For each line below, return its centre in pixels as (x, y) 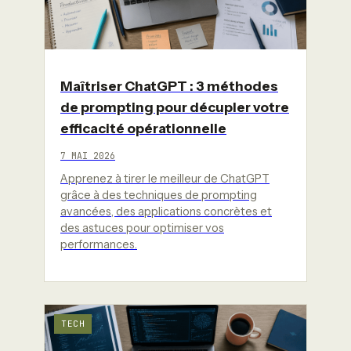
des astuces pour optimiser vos (142, 228)
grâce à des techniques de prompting (159, 195)
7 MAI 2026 (88, 155)
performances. (99, 244)
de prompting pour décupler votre (175, 107)
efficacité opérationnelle (143, 128)
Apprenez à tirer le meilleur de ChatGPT (165, 178)
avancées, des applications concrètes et (166, 211)
